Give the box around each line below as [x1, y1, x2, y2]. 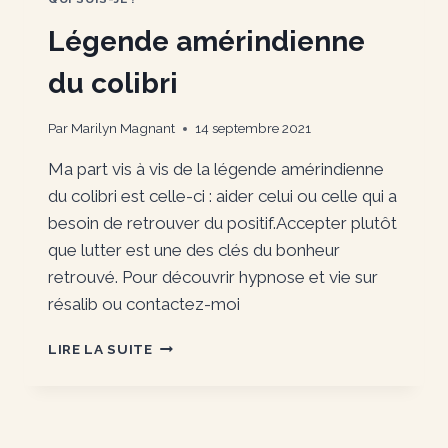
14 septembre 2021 [195, 120, 312, 137]
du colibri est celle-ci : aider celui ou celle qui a [48, 186, 397, 207]
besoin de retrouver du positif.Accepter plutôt [48, 213, 397, 234]
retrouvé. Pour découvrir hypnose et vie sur [48, 267, 378, 288]
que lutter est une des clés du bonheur [48, 240, 340, 261]
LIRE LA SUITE [48, 341, 153, 358]
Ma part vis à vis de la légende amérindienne [48, 159, 384, 180]
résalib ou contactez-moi [48, 294, 240, 315]
